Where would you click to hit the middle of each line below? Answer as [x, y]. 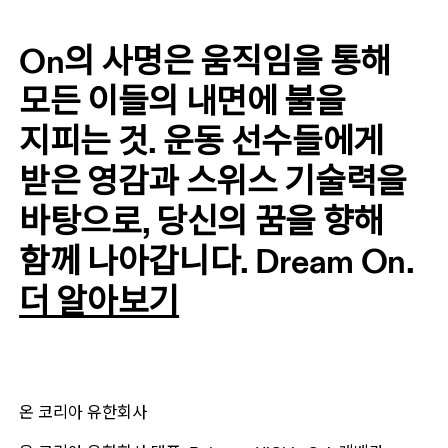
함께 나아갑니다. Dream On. [217, 261]
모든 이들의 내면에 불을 [186, 101]
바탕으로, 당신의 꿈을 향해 [205, 221]
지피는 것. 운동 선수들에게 [205, 141]
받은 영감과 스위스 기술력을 [216, 181]
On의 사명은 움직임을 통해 [208, 61]
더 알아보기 [99, 301]
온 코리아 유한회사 [83, 413]
